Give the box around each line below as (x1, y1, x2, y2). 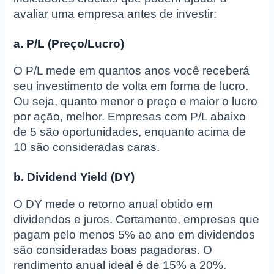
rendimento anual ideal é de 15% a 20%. (13, 259, 227, 272)
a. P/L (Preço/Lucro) (13, 37, 125, 51)
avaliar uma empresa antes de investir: (13, 7, 217, 20)
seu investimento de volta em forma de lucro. (13, 80, 249, 93)
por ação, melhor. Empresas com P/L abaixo (13, 110, 246, 124)
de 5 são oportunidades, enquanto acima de (13, 125, 246, 139)
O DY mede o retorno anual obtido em (13, 198, 213, 211)
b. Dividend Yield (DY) (13, 171, 135, 184)
